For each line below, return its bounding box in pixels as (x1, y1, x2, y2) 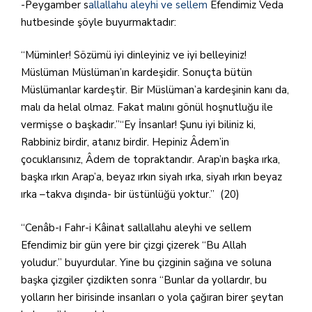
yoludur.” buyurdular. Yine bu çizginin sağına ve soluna (21, 255, 272, 270)
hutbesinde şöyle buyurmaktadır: (21, 15, 176, 29)
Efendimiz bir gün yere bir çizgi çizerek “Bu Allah (21, 237, 247, 252)
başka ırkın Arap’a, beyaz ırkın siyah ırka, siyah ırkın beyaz (21, 170, 282, 184)
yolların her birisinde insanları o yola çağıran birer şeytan (21, 290, 283, 304)
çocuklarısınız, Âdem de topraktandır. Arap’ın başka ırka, (21, 153, 280, 166)
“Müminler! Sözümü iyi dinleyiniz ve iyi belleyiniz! (21, 48, 247, 62)
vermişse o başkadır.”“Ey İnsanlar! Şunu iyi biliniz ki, (21, 118, 256, 132)
